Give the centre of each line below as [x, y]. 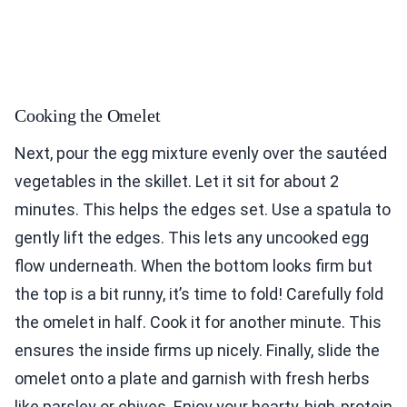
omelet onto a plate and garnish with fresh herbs [192, 379]
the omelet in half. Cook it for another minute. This [198, 323]
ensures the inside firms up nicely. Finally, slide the [197, 351]
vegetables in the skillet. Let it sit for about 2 [177, 182]
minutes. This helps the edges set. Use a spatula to [203, 210]
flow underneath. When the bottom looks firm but [194, 266]
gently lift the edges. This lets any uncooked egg [192, 238]
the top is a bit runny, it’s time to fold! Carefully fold [199, 294]
